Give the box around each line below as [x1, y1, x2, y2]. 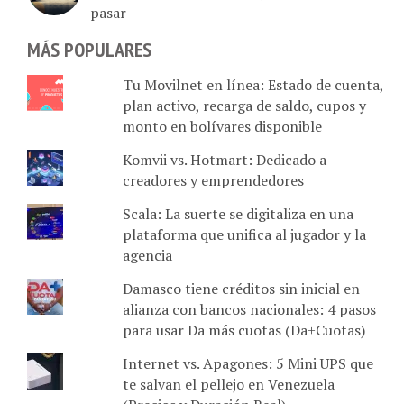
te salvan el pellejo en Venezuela [122, 373, 335, 394]
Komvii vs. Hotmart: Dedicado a [122, 149, 326, 170]
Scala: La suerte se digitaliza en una [122, 203, 353, 224]
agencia [122, 244, 172, 265]
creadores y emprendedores [122, 170, 304, 190]
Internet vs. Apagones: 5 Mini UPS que [122, 353, 373, 373]
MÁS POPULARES [27, 35, 151, 61]
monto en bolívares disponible [122, 115, 322, 136]
